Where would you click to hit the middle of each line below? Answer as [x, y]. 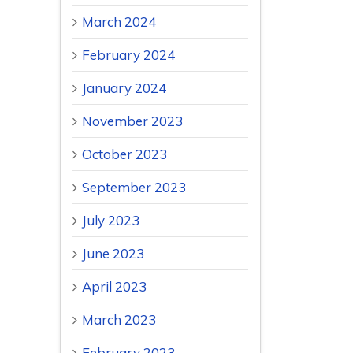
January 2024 [124, 88]
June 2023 [113, 254]
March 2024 [119, 22]
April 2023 [114, 287]
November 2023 [132, 121]
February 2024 [128, 55]
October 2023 [124, 154]
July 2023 [111, 221]
